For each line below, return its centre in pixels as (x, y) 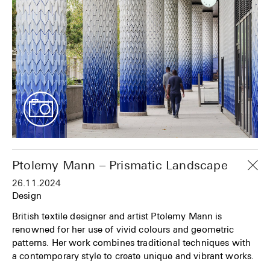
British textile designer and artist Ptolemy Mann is (117, 216)
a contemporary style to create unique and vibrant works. (133, 256)
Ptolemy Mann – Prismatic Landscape (120, 165)
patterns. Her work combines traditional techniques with (132, 243)
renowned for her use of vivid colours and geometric (123, 229)
